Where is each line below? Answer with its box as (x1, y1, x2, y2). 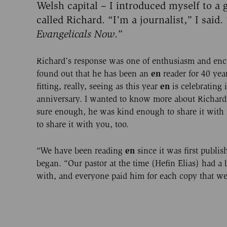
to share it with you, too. (36, 119, 129, 129)
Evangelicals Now (36, 27, 115, 40)
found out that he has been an (36, 68, 151, 79)
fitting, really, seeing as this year (36, 81, 160, 91)
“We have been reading (36, 145, 125, 156)
